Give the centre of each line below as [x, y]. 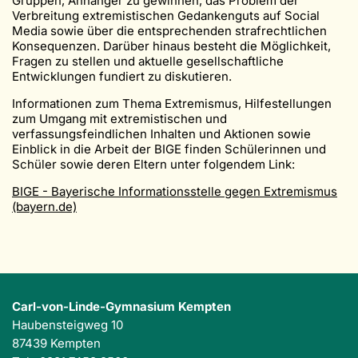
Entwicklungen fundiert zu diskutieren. [128, 77]
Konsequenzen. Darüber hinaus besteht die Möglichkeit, [171, 46]
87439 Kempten [56, 344]
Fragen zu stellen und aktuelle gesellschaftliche [148, 62]
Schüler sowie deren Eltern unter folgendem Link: [153, 165]
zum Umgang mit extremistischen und [119, 119]
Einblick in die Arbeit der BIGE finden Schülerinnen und [169, 149]
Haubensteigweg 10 [68, 325]
